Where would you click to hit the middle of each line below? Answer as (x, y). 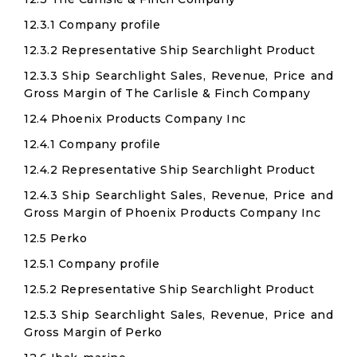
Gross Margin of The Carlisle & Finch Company (167, 93)
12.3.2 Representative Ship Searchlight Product (169, 50)
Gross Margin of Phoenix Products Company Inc (172, 213)
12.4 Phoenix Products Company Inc (135, 119)
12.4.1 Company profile (92, 144)
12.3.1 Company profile (92, 25)
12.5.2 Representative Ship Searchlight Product (169, 289)
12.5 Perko (55, 238)
